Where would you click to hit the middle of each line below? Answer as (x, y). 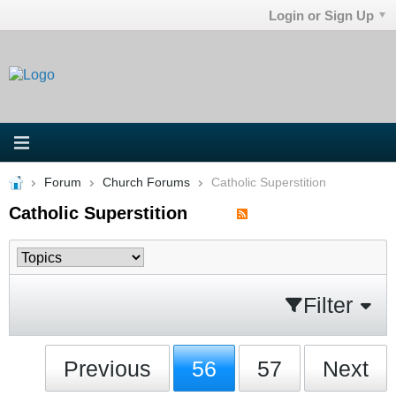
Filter (328, 305)
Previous (108, 368)
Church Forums (146, 182)
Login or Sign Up (322, 15)
